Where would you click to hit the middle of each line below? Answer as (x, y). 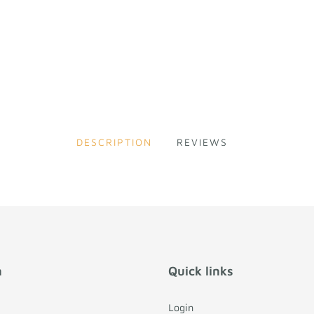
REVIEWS (202, 142)
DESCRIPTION (114, 142)
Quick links (200, 271)
